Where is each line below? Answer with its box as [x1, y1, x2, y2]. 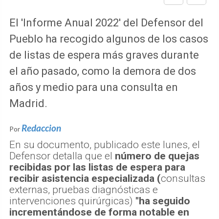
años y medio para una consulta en [9, 81, 178, 93]
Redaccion [22, 122, 61, 133]
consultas [161, 172, 205, 184]
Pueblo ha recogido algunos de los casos [9, 32, 208, 45]
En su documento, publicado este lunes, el [9, 138, 200, 151]
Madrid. [9, 97, 47, 109]
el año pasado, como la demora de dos [9, 65, 196, 77]
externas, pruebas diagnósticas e [9, 183, 158, 196]
